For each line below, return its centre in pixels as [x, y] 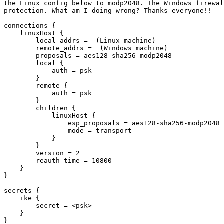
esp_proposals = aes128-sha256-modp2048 [36, 123]
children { [20, 108]
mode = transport [36, 131]
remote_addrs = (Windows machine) [20, 48]
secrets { [22, 191]
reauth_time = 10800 [20, 161]
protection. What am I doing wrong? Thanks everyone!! [108, 11]
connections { [30, 26]
